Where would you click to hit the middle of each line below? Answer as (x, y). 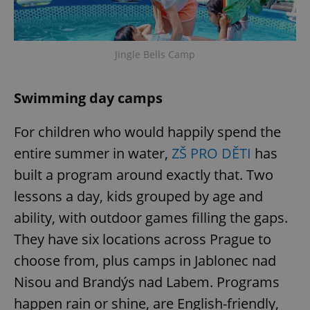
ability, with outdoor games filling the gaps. (151, 217)
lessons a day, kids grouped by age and (138, 196)
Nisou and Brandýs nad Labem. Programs (147, 282)
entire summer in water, (93, 153)
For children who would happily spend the (147, 131)
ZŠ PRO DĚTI (211, 153)
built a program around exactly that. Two (144, 174)
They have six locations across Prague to (143, 239)
